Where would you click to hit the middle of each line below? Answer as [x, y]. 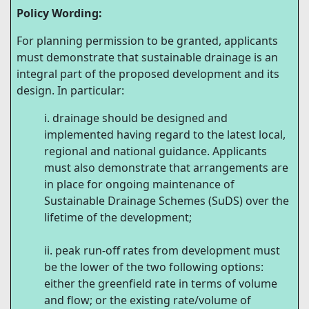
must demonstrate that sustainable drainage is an [147, 58]
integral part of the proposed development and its [148, 74]
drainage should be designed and [140, 118]
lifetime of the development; [118, 218]
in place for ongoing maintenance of [139, 185]
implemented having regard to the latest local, [165, 135]
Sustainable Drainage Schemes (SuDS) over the [167, 201]
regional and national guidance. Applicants [156, 151]
